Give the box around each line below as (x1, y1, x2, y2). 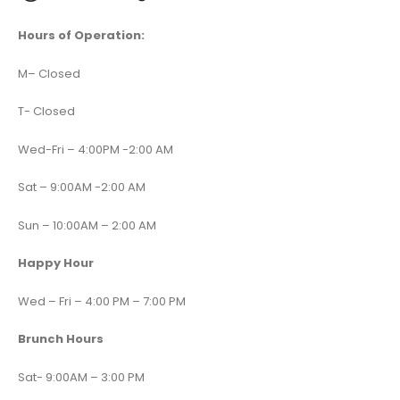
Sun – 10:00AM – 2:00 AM (18, 216, 156, 234)
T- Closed (18, 103, 75, 121)
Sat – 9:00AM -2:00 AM (18, 179, 146, 196)
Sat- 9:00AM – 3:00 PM (18, 369, 145, 386)
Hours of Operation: (18, 26, 145, 44)
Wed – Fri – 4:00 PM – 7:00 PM (18, 292, 186, 310)
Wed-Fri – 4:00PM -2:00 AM (18, 140, 173, 158)
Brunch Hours (18, 330, 104, 348)
